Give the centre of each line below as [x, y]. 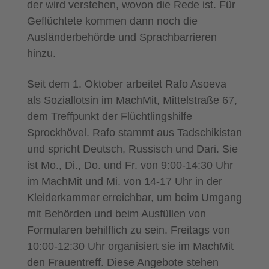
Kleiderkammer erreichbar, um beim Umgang [134, 198]
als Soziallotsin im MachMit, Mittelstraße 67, [132, 101]
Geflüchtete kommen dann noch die [112, 21]
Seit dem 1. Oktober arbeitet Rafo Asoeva [126, 84]
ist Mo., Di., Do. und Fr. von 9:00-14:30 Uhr [130, 165]
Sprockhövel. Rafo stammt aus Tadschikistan [134, 133]
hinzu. [41, 54]
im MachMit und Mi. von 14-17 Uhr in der [124, 182]
